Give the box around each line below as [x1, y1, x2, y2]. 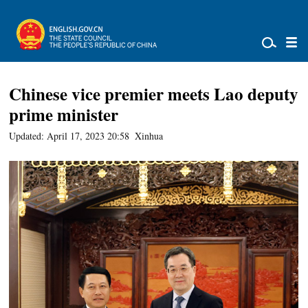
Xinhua [135, 129, 164, 142]
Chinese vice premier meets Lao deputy [9, 81, 299, 107]
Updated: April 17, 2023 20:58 [9, 129, 130, 142]
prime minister [9, 102, 119, 127]
